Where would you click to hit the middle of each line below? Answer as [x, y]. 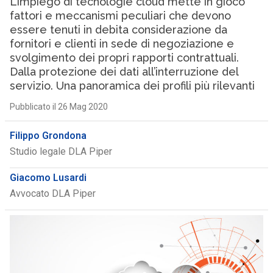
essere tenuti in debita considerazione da [118, 30]
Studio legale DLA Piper [61, 151]
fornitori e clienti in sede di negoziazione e [122, 44]
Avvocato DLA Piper [52, 193]
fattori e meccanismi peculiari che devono [120, 16]
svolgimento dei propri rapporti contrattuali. [124, 58]
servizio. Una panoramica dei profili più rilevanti [132, 86]
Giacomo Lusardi [48, 178]
